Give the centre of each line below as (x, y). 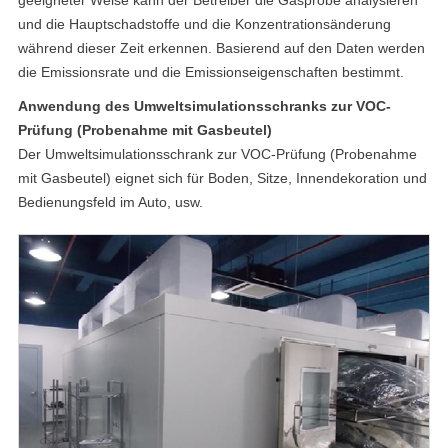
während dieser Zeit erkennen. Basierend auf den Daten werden (221, 47)
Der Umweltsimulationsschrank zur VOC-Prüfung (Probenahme (217, 153)
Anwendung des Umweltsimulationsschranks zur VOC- (204, 105)
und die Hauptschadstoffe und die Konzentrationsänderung (204, 23)
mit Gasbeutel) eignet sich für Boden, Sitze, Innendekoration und (222, 177)
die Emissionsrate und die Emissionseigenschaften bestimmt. (210, 71)
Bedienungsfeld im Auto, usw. (110, 201)
